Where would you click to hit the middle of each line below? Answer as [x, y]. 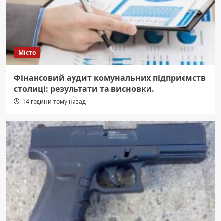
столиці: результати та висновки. [84, 89]
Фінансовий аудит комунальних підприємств [110, 78]
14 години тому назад [54, 102]
